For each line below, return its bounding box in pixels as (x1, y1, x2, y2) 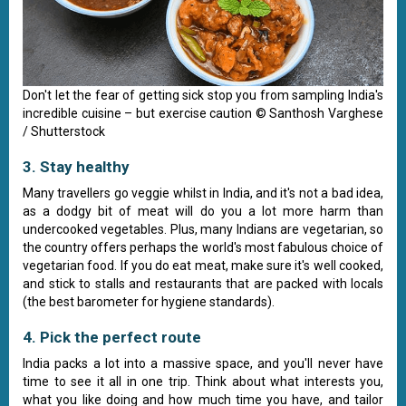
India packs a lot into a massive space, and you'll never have (23, 355, 383, 371)
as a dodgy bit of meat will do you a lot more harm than (23, 203, 383, 218)
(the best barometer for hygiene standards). (23, 294, 275, 309)
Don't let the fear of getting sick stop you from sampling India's (23, 87, 383, 102)
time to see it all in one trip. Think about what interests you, (23, 373, 383, 389)
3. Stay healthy (23, 157, 130, 176)
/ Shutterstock (23, 123, 105, 139)
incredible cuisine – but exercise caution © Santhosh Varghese (23, 105, 383, 121)
